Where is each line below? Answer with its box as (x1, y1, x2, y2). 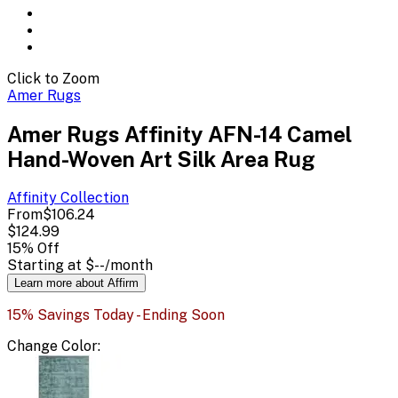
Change (7, 337, 61, 354)
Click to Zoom (7, 70, 99, 87)
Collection (57, 188, 129, 206)
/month (105, 256, 153, 274)
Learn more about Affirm (14, 275, 139, 290)
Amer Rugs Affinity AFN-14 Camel (7, 121, 352, 147)
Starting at (7, 256, 85, 274)
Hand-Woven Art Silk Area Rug (7, 146, 315, 171)
